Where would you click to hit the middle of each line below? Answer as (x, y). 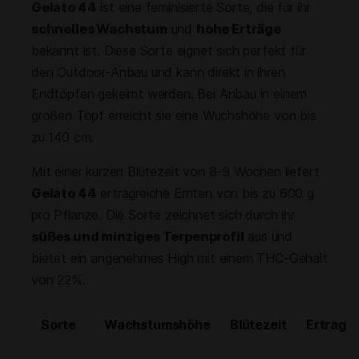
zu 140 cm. (63, 137)
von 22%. (58, 280)
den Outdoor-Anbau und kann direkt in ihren (158, 72)
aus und (268, 236)
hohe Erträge (238, 29)
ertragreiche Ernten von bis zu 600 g (205, 193)
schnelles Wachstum (99, 29)
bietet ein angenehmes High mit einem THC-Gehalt (179, 258)
